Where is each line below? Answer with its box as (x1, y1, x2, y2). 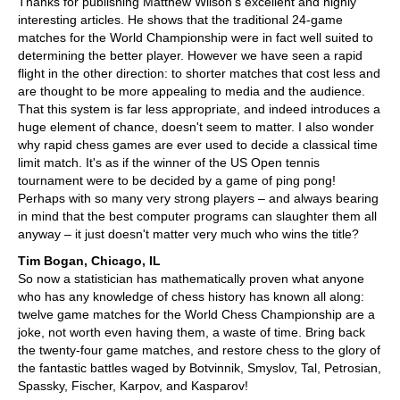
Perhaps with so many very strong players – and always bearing (18, 191, 379, 206)
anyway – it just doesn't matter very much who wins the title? (18, 227, 359, 242)
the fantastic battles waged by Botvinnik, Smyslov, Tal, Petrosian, (18, 361, 381, 376)
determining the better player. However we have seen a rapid (18, 48, 362, 63)
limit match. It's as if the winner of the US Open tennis (18, 155, 320, 171)
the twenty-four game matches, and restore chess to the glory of (18, 343, 380, 358)
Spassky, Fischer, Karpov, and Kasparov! (18, 379, 248, 394)
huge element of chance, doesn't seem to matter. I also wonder (18, 120, 374, 135)
